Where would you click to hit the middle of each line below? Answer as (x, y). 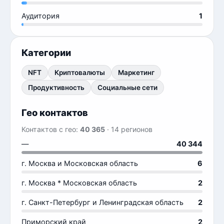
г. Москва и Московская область (80, 163)
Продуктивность (56, 87)
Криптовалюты (80, 72)
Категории (46, 52)
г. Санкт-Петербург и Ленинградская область (102, 202)
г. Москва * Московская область (79, 183)
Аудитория (40, 16)
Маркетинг (136, 72)
